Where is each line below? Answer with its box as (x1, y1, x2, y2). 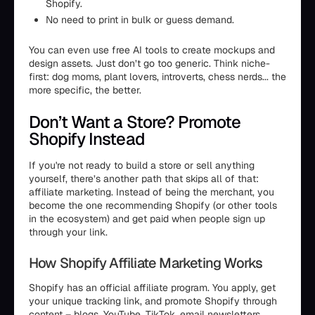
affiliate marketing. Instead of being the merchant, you (29, 186, 274, 198)
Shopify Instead (29, 128, 145, 150)
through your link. (29, 226, 108, 238)
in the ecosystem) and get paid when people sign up (29, 212, 265, 225)
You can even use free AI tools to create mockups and (29, 44, 275, 56)
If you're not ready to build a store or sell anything (29, 159, 255, 172)
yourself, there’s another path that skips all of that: (29, 172, 259, 185)
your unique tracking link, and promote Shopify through (29, 295, 277, 307)
